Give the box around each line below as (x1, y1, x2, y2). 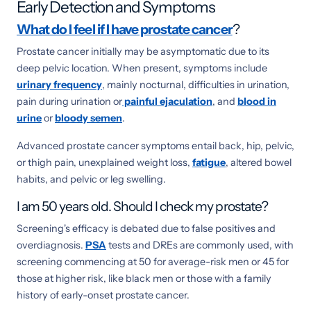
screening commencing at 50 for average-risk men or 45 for (17, 255, 289, 268)
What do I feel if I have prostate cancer (17, 20, 233, 37)
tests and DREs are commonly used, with (106, 238, 294, 251)
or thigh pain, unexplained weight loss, (17, 155, 192, 169)
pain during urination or (17, 94, 122, 108)
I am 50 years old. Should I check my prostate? (17, 197, 268, 215)
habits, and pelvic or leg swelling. (17, 172, 166, 185)
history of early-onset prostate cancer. (17, 288, 190, 301)
